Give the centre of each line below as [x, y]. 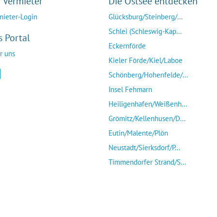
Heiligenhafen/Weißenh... [148, 104]
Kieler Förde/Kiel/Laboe [146, 60]
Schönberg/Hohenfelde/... [148, 75]
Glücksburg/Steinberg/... [146, 17]
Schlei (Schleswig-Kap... [145, 31]
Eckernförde [127, 46]
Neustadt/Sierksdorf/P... [144, 147]
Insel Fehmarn [130, 89]
